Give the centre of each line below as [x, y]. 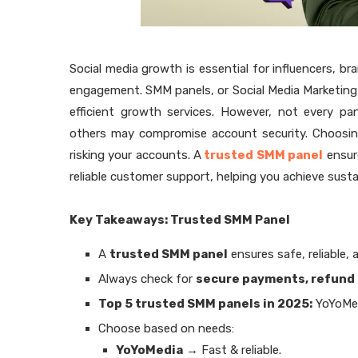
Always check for [147, 279]
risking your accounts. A [136, 155]
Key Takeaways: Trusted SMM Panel [180, 220]
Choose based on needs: [166, 328]
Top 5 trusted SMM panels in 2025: [205, 304]
